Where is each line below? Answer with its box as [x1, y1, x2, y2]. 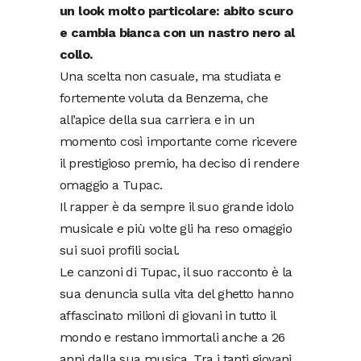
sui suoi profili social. [60, 242, 180, 258]
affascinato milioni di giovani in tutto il [60, 307, 276, 323]
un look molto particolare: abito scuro [60, 2, 293, 19]
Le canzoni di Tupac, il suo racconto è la [60, 263, 293, 280]
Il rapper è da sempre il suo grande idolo [60, 198, 294, 214]
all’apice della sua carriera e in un [60, 111, 255, 127]
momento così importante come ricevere [60, 133, 297, 149]
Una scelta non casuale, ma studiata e [60, 68, 281, 84]
